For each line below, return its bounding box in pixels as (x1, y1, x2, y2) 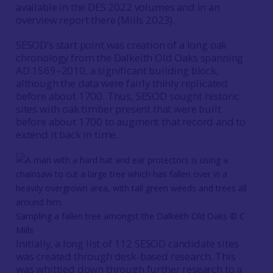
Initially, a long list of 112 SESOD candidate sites (15, 236, 239, 250)
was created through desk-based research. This (15, 249, 236, 263)
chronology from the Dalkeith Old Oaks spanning (15, 51, 244, 65)
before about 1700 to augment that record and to (15, 115, 246, 129)
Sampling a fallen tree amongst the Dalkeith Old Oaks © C (16, 210, 245, 222)
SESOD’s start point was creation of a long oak (15, 38, 227, 52)
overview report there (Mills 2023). (15, 13, 175, 27)
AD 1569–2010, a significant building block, (15, 63, 219, 77)
